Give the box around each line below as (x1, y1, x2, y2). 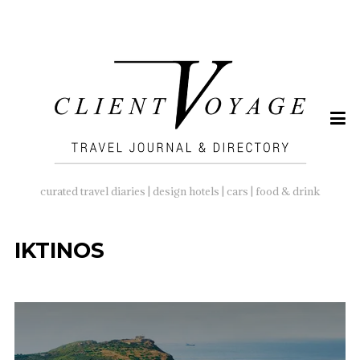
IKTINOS (14, 237, 104, 264)
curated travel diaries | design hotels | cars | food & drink (40, 184, 320, 199)
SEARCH (13, 36, 55, 48)
